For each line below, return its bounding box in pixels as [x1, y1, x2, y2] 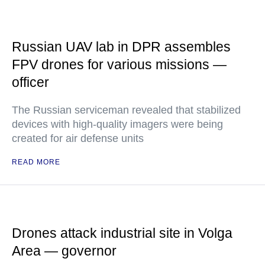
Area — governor [12, 243, 117, 258]
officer [12, 75, 49, 90]
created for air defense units [12, 132, 144, 144]
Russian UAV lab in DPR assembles [12, 39, 231, 54]
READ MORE [12, 158, 60, 166]
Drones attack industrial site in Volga [12, 225, 232, 241]
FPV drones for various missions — [12, 57, 227, 72]
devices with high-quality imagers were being [12, 118, 223, 130]
